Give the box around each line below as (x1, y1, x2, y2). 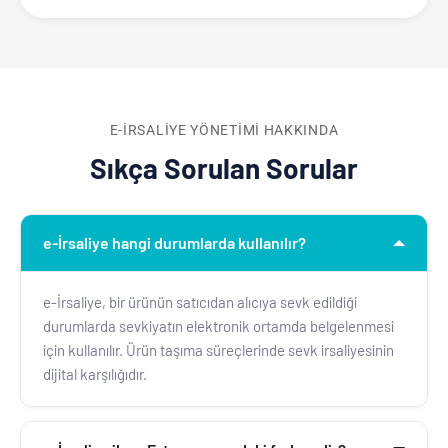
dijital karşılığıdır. (43, 364, 147, 383)
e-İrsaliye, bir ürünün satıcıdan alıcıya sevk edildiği (43, 292, 357, 311)
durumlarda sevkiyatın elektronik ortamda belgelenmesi (43, 316, 394, 335)
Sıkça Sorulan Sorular (90, 150, 358, 185)
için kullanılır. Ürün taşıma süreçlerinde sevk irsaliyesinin (43, 340, 394, 359)
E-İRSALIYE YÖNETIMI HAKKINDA (109, 121, 339, 138)
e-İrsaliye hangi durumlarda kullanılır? (43, 232, 306, 252)
